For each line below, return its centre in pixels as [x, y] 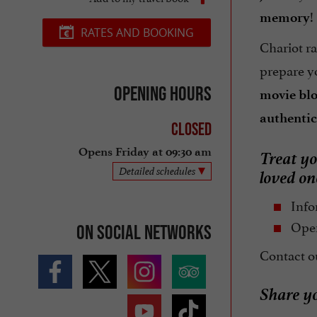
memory [284, 18]
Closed [191, 129]
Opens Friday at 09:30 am [145, 152]
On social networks [144, 232]
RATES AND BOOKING [137, 32]
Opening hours [162, 93]
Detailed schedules [157, 171]
